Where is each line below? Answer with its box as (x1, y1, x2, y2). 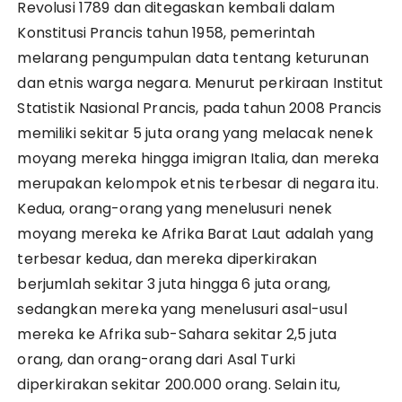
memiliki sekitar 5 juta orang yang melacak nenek (17, 123, 373, 144)
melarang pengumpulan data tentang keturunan (17, 48, 369, 69)
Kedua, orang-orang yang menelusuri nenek (17, 198, 333, 220)
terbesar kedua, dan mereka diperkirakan (17, 249, 318, 270)
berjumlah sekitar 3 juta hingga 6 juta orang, (17, 274, 331, 295)
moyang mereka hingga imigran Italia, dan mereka (17, 148, 380, 170)
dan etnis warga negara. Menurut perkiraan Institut (17, 73, 383, 94)
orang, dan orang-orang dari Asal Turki (17, 349, 296, 371)
